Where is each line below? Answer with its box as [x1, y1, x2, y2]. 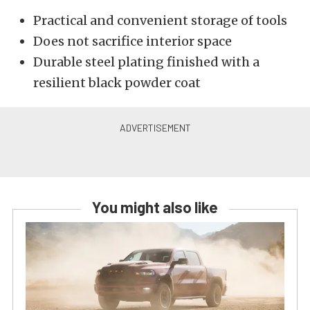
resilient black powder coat [33, 75, 201, 91]
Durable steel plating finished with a [33, 54, 259, 70]
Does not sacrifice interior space [33, 33, 232, 49]
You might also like [92, 198, 218, 216]
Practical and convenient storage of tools [33, 12, 287, 28]
